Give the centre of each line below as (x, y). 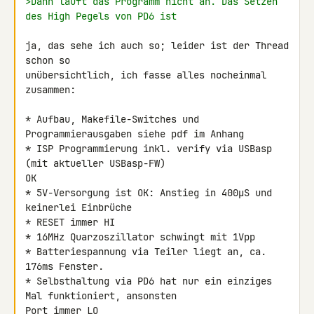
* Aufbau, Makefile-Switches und (112, 119)
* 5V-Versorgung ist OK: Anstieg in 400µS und (149, 193)
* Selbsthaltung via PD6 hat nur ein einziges (149, 281)
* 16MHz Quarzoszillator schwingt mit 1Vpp (140, 237)
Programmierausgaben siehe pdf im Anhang (135, 134)
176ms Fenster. (64, 266)
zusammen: (50, 90)
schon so (50, 60)
